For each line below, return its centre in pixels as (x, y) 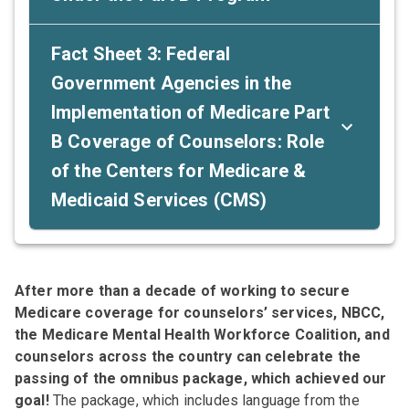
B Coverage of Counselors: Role (188, 141)
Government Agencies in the (171, 83)
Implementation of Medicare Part (191, 112)
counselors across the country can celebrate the (188, 356)
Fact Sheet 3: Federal (141, 53)
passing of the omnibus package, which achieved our (201, 378)
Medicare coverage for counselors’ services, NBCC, (200, 312)
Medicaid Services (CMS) (159, 199)
